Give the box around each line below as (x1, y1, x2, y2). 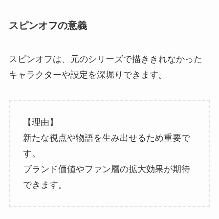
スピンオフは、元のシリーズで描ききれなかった (8, 54, 202, 65)
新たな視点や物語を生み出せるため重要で (22, 132, 190, 143)
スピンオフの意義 (8, 20, 87, 31)
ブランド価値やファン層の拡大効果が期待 (22, 164, 190, 174)
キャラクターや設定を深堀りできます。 (8, 70, 167, 80)
